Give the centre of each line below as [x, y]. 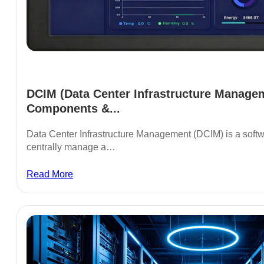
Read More [50, 174]
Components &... [73, 108]
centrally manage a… [71, 147]
